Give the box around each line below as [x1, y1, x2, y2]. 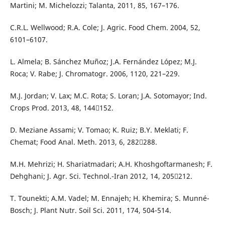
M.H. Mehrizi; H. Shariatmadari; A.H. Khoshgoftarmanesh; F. [10, 159, 212, 169]
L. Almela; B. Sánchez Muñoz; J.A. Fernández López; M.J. [10, 57, 197, 67]
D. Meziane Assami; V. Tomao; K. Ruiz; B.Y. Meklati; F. [10, 125, 188, 135]
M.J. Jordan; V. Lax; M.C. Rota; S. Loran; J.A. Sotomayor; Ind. [10, 91, 207, 101]
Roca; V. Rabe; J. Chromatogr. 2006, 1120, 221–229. [10, 69, 180, 79]
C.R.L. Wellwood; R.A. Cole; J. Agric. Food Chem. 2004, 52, [10, 23, 200, 33]
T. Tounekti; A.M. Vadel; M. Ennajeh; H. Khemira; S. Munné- [10, 193, 209, 203]
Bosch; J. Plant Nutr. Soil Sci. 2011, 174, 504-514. [10, 205, 171, 215]
